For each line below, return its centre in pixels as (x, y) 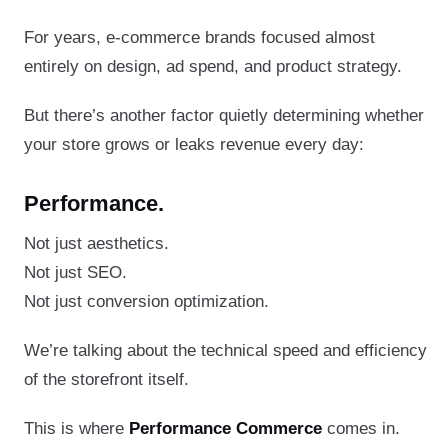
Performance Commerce (225, 428)
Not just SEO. (75, 272)
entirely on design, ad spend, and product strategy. (213, 66)
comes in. (361, 428)
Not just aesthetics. (96, 243)
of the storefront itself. (106, 379)
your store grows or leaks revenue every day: (194, 144)
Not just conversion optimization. (146, 301)
